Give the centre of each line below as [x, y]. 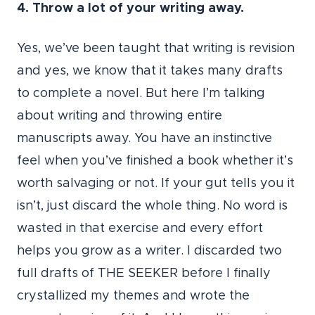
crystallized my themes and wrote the [133, 296]
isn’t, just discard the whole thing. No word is [152, 206]
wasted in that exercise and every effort [140, 229]
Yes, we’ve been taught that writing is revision [156, 49]
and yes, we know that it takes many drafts [150, 71]
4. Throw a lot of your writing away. [130, 9]
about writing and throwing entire [120, 116]
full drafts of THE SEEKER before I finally [144, 274]
